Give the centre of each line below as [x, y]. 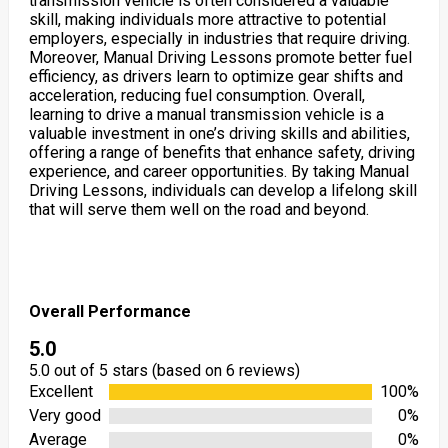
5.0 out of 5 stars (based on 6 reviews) [164, 370]
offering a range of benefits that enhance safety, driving [221, 152]
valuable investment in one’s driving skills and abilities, [219, 133]
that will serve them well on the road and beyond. [198, 209]
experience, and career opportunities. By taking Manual [218, 171]
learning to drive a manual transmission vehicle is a [206, 114]
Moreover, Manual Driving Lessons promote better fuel [220, 57]
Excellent [60, 391]
